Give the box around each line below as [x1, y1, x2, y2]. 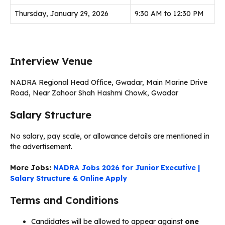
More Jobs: [10, 163, 51, 172]
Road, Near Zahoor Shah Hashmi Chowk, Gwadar [10, 88, 178, 97]
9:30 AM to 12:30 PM [135, 9, 204, 18]
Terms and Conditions [10, 193, 119, 206]
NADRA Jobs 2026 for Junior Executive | [51, 163, 200, 172]
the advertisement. [10, 142, 72, 151]
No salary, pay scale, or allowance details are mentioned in [10, 131, 209, 141]
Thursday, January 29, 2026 [15, 9, 108, 18]
